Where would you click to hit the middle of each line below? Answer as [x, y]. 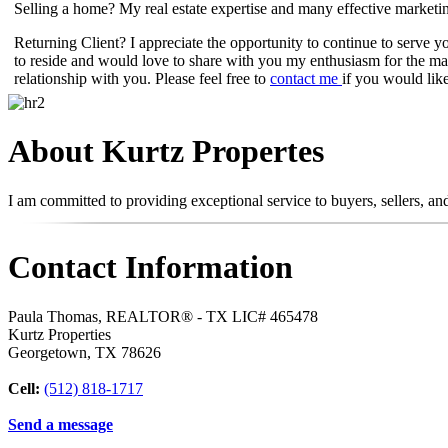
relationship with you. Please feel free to [142, 78]
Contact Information [150, 267]
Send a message [60, 424]
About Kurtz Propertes [166, 151]
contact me [306, 78]
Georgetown [47, 352]
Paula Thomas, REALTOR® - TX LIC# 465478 [163, 316]
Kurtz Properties [59, 334]
